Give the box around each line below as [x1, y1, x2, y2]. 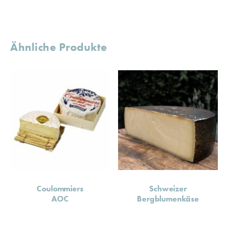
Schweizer [149, 183, 187, 194]
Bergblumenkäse [137, 193, 199, 205]
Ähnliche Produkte [10, 40, 107, 54]
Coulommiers [37, 183, 83, 194]
